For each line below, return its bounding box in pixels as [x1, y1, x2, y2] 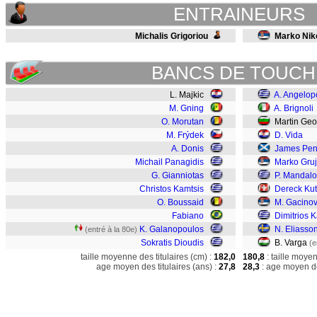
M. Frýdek [166, 130, 204, 140]
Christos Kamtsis [139, 184, 204, 194]
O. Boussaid [157, 197, 204, 207]
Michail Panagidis [135, 157, 204, 167]
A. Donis [171, 144, 204, 154]
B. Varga [270, 238, 309, 248]
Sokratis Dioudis [141, 238, 204, 248]
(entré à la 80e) [85, 225, 137, 234]
